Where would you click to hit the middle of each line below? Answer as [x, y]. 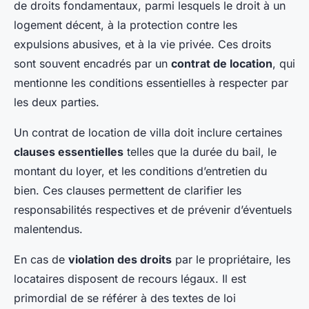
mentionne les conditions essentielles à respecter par [151, 83]
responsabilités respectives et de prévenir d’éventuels [153, 210]
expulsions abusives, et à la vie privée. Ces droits [142, 44]
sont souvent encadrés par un [92, 64]
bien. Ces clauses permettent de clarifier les [128, 191]
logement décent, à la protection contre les [126, 25]
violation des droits [120, 260]
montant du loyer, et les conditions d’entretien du [140, 171]
